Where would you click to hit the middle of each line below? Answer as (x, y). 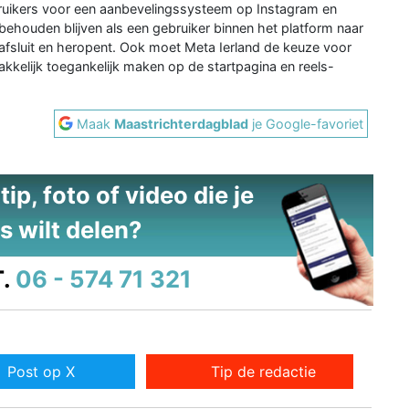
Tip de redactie (264, 372)
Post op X (41, 372)
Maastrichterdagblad (182, 123)
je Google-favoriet (306, 123)
